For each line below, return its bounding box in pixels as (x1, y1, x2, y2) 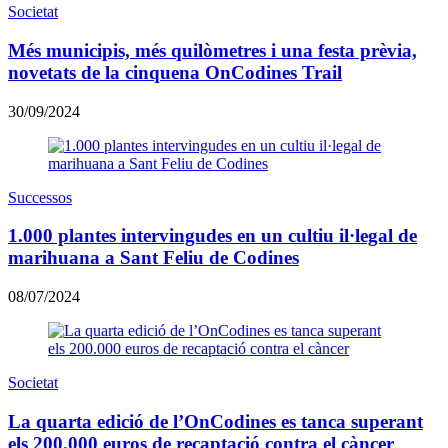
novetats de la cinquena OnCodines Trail (8, 61, 342, 83)
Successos (8, 188, 72, 206)
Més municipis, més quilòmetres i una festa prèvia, (8, 39, 417, 61)
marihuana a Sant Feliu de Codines (8, 247, 299, 269)
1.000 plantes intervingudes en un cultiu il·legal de (8, 225, 417, 247)
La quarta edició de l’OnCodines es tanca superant (8, 410, 423, 432)
